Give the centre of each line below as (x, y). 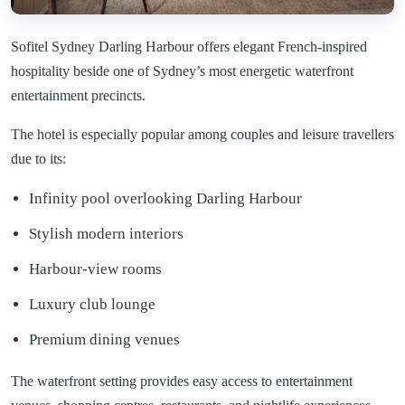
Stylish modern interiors (106, 233)
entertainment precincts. (78, 95)
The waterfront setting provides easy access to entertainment (182, 381)
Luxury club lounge (92, 304)
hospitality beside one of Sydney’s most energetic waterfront (182, 71)
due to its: (38, 158)
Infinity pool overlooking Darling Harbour (165, 198)
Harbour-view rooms (95, 268)
